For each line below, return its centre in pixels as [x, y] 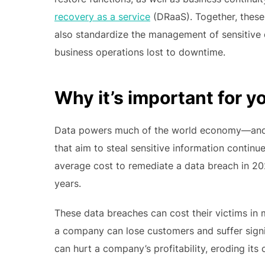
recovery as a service [102, 16]
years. [68, 184]
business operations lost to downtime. [140, 52]
